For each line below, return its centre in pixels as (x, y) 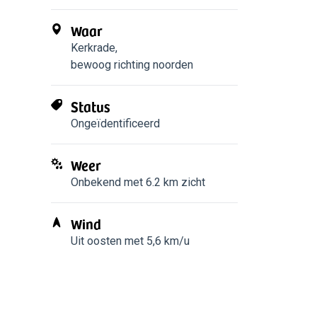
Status (91, 106)
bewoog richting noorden (132, 65)
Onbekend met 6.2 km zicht (138, 182)
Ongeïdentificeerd (115, 123)
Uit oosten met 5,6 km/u (130, 241)
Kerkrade (93, 48)
